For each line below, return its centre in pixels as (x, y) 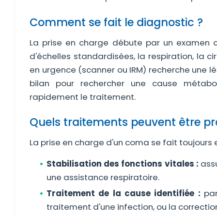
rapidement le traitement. (83, 97)
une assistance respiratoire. (103, 177)
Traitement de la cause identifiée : (124, 193)
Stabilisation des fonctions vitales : (123, 164)
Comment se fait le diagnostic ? (116, 22)
